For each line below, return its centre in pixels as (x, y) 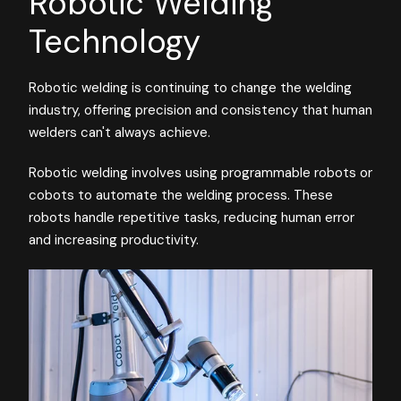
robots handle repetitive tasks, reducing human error (192, 217)
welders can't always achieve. (119, 132)
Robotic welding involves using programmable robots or (200, 172)
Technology (115, 41)
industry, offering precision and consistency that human (200, 110)
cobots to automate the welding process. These (181, 195)
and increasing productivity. (114, 239)
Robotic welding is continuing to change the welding (190, 87)
